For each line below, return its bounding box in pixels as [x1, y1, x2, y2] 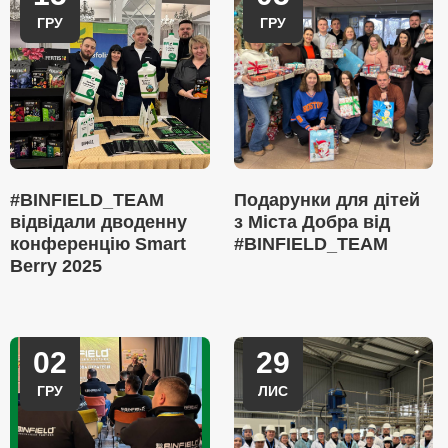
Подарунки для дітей [233, 190, 420, 210]
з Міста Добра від [233, 212, 390, 232]
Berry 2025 [10, 256, 102, 276]
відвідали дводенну [10, 212, 187, 232]
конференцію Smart [10, 234, 186, 254]
